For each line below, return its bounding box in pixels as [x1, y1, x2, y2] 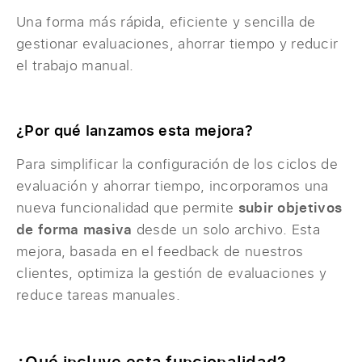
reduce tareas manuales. [16, 285, 180, 305]
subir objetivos [238, 198, 343, 217]
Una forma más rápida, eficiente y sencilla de [16, 12, 316, 32]
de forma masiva [16, 220, 133, 239]
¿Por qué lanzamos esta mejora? [16, 120, 253, 141]
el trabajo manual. [16, 56, 134, 75]
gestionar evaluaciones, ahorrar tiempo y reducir [16, 34, 339, 53]
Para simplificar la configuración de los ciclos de [16, 154, 338, 174]
